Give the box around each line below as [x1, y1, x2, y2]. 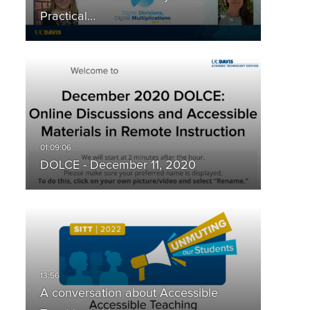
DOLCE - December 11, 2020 [39, 159, 196, 172]
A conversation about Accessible [39, 287, 218, 300]
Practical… [39, 10, 95, 24]
